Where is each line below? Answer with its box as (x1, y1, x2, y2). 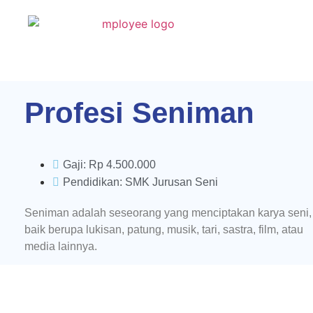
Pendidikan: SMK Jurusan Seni (63, 176, 218, 188)
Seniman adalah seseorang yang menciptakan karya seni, (24, 207, 312, 219)
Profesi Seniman (24, 96, 254, 129)
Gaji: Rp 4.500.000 (63, 159, 156, 170)
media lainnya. (24, 240, 97, 252)
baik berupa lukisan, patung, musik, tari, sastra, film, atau (24, 224, 303, 235)
